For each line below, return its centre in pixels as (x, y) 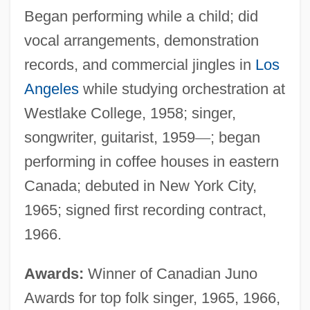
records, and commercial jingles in (139, 64)
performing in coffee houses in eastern (151, 161)
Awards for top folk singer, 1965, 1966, (152, 298)
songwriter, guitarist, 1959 (109, 137)
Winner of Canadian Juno (170, 273)
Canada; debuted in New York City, (140, 185)
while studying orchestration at (182, 89)
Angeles (51, 89)
